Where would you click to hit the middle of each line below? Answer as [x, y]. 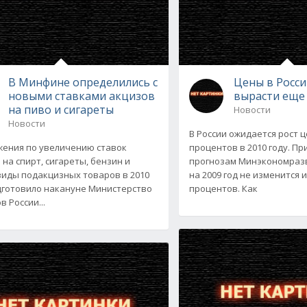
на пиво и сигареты [61, 109]
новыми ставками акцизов [81, 96]
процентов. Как [224, 188]
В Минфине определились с [83, 82]
